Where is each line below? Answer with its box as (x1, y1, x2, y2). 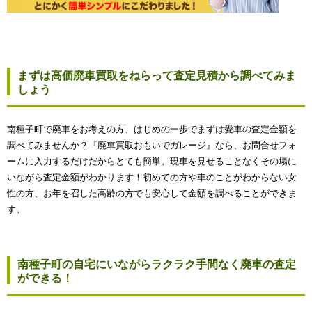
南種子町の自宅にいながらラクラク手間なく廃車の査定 (17, 258, 296, 270)
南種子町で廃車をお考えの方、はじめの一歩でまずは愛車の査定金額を (7, 123, 297, 134)
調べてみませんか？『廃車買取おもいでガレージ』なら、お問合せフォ (7, 139, 297, 150)
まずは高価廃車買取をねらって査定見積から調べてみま (17, 69, 296, 81)
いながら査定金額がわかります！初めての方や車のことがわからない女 (7, 171, 297, 182)
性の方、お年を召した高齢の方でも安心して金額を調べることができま (7, 187, 297, 198)
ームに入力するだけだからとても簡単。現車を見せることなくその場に (7, 155, 297, 166)
